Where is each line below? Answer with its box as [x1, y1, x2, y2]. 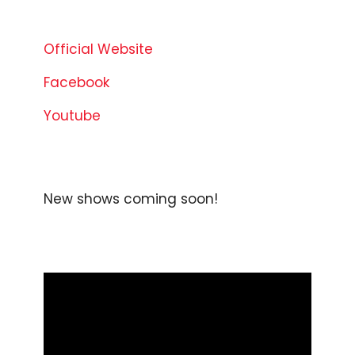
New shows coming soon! [44, 189, 218, 209]
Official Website [44, 40, 153, 59]
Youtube [44, 106, 101, 126]
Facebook [44, 73, 109, 93]
